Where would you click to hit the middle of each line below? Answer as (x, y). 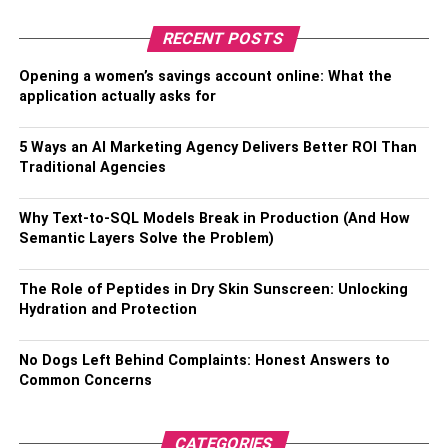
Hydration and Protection (107, 309)
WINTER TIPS (192, 85)
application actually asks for (117, 96)
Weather (48, 32)
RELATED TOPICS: (75, 85)
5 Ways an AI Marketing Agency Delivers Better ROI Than (217, 147)
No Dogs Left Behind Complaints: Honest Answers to (204, 360)
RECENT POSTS (224, 38)
